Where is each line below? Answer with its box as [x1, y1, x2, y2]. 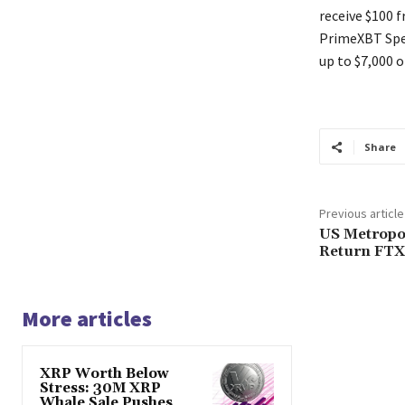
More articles [22, 305, 152, 334]
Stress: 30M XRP [40, 380, 161, 398]
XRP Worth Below [40, 365, 169, 383]
